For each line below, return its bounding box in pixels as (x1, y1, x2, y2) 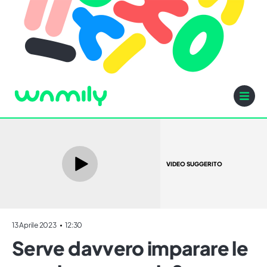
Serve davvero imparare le (12, 236, 248, 260)
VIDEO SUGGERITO (166, 160, 222, 167)
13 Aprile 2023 (12, 221, 58, 230)
